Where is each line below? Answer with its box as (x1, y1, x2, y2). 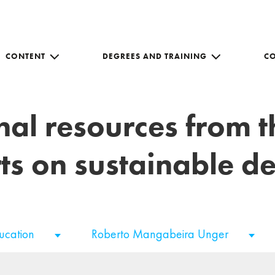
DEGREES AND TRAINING (103, 50, 207, 61)
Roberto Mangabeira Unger (91, 226, 231, 242)
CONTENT (6, 50, 45, 61)
